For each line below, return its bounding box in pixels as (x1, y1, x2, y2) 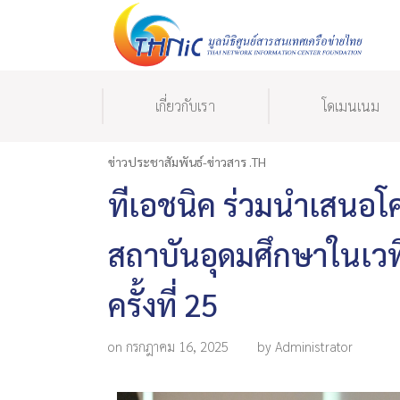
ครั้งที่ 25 (107, 284, 218, 325)
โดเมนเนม (322, 96, 379, 116)
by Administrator (256, 337, 353, 355)
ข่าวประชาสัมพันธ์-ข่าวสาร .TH (107, 154, 266, 171)
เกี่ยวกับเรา (154, 96, 215, 116)
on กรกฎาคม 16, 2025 (107, 337, 232, 355)
